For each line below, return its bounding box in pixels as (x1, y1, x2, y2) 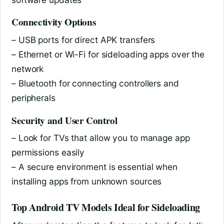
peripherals (11, 92, 55, 103)
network (11, 63, 44, 74)
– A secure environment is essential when (11, 161, 177, 172)
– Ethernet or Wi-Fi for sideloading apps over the (11, 49, 205, 60)
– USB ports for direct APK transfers (11, 34, 155, 45)
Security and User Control (11, 113, 117, 127)
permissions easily (11, 147, 85, 158)
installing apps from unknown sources (11, 176, 162, 187)
